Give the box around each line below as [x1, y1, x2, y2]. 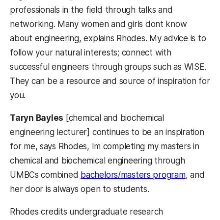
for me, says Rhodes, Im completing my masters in [10, 141, 199, 152]
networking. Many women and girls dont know [10, 19, 187, 29]
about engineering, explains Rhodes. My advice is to [10, 33, 206, 44]
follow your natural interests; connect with [10, 48, 171, 58]
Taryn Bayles [10, 113, 64, 123]
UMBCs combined [10, 170, 81, 180]
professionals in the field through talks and [10, 5, 173, 15]
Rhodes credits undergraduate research [10, 207, 164, 217]
